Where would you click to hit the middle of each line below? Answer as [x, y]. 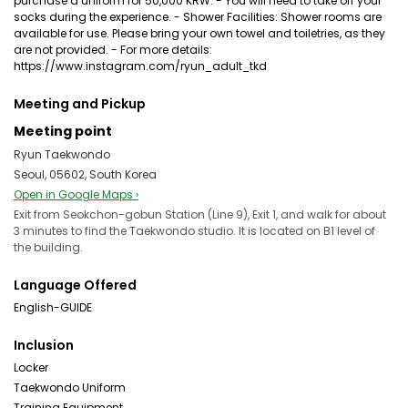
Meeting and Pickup [80, 104]
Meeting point [63, 131]
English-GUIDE [53, 307]
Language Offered [75, 285]
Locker [31, 367]
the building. [48, 247]
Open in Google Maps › [76, 194]
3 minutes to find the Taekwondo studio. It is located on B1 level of [194, 231]
